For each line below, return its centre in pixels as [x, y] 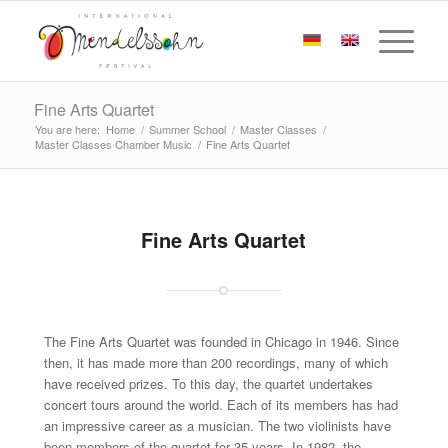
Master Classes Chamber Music [113, 144]
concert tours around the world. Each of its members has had [220, 404]
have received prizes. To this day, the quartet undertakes [208, 383]
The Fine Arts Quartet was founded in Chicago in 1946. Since [221, 341]
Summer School [187, 129]
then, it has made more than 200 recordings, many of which [215, 362]
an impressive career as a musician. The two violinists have [217, 425]
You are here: [67, 129]
